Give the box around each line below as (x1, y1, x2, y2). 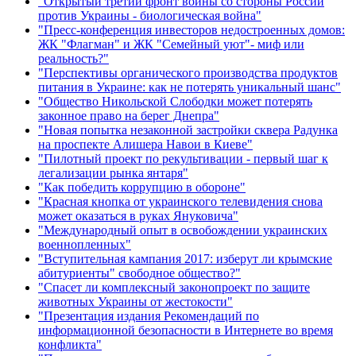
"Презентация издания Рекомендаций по (38, 308, 259, 323)
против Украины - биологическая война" (38, 8, 261, 22)
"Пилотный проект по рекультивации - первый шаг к (38, 151, 328, 165)
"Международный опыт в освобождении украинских (38, 222, 327, 237)
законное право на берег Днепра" (38, 108, 219, 122)
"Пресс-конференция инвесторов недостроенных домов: (38, 22, 345, 37)
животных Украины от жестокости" (38, 294, 233, 308)
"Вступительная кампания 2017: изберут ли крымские (38, 251, 332, 265)
